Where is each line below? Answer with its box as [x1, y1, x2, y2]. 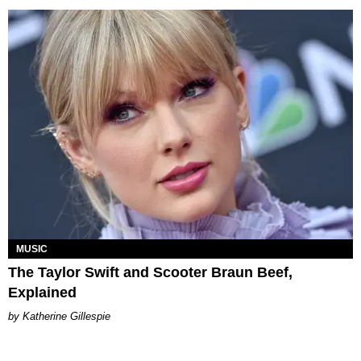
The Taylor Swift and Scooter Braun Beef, [8, 264, 293, 281]
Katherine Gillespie [23, 310, 110, 323]
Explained [8, 284, 77, 301]
